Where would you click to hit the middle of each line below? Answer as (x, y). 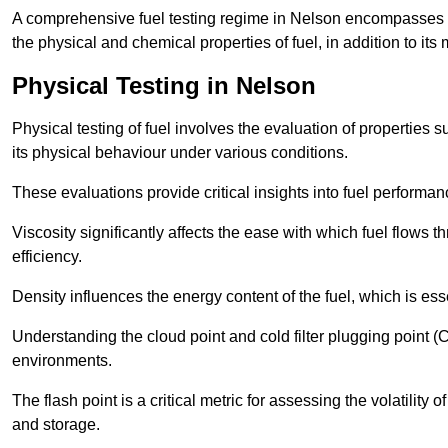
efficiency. (47, 257)
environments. (62, 361)
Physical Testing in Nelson (164, 86)
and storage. (56, 425)
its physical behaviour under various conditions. (180, 153)
